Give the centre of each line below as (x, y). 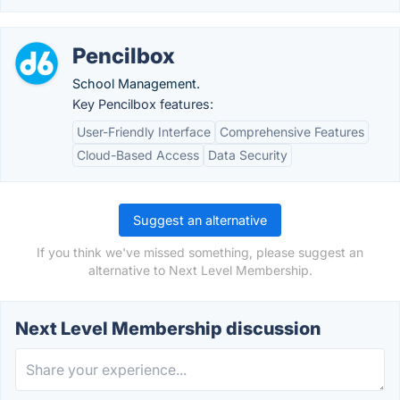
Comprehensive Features (292, 132)
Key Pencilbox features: (143, 104)
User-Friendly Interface (144, 132)
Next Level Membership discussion (168, 329)
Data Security (248, 155)
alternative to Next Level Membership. (200, 270)
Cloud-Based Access (138, 155)
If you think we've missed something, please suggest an (200, 252)
